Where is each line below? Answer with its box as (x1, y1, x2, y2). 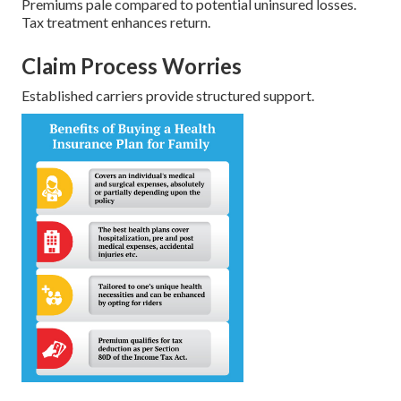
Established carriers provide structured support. (21, 86, 314, 104)
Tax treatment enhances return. (21, 13, 210, 30)
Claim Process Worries (21, 52, 242, 79)
